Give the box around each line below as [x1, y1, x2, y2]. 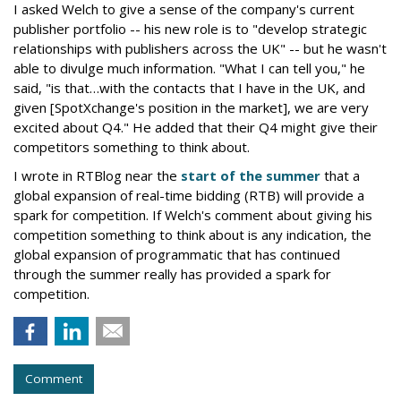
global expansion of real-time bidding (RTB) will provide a [13, 186, 364, 205]
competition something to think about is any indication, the [13, 226, 371, 244]
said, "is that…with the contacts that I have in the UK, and [13, 79, 365, 98]
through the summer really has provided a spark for [13, 265, 331, 284]
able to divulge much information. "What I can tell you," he [13, 59, 365, 78]
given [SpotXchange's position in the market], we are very [13, 98, 369, 117]
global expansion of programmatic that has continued [13, 245, 340, 264]
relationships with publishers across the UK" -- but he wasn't [13, 39, 387, 58]
